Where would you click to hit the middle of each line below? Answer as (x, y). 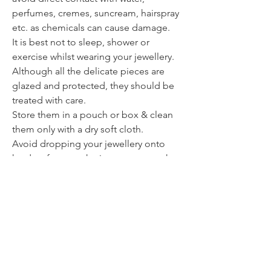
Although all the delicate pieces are (88, 71)
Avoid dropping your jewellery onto (89, 143)
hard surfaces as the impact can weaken (97, 158)
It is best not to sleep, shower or (81, 42)
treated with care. (49, 100)
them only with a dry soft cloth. (78, 129)
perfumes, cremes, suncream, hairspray (96, 13)
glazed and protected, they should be (93, 85)
